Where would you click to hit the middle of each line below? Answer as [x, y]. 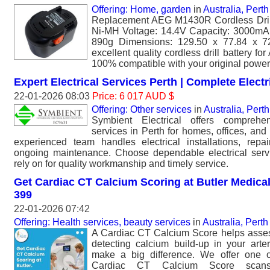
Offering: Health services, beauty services [102, 222]
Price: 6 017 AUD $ [133, 96]
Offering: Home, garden [141, 9]
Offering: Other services [142, 109]
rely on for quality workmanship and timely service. [121, 163]
